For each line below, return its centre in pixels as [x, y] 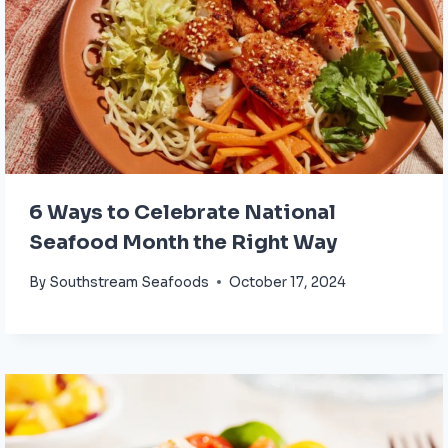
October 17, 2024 [288, 282]
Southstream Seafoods [129, 282]
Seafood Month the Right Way [183, 242]
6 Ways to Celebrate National [182, 212]
